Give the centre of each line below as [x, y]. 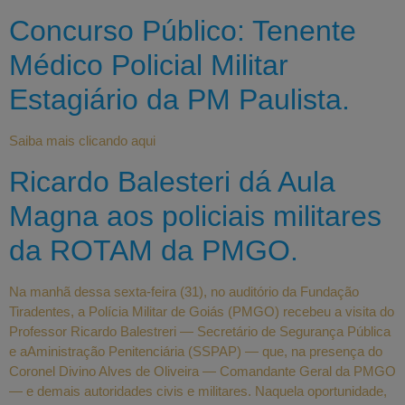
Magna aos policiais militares [195, 216]
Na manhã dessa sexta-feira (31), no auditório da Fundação [184, 291]
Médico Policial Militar [149, 66]
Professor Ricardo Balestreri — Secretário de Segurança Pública [200, 331]
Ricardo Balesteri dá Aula [172, 181]
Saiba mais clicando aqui [82, 141]
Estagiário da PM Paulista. [179, 100]
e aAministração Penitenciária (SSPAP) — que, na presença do [196, 351]
